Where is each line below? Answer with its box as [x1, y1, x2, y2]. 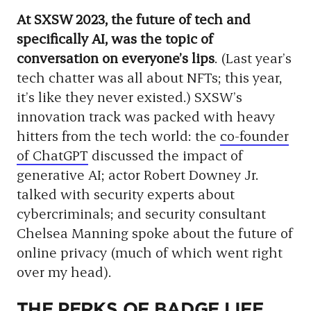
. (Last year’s [215, 49, 292, 67]
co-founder [220, 126, 289, 144]
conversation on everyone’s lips [17, 49, 215, 67]
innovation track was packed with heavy [17, 107, 275, 125]
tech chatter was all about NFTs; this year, [17, 68, 282, 86]
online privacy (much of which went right [17, 243, 283, 261]
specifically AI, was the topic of [17, 29, 213, 47]
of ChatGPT [17, 146, 88, 164]
